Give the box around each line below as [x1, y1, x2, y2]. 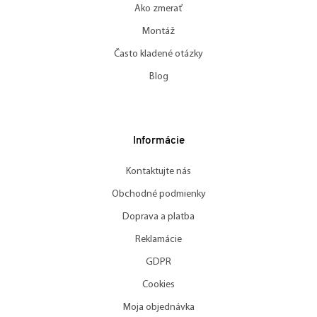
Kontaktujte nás [126, 166, 191, 177]
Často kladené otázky [114, 48, 203, 59]
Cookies [142, 279, 175, 290]
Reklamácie [135, 234, 182, 245]
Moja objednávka [122, 301, 195, 313]
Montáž [142, 25, 175, 37]
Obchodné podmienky [111, 188, 206, 200]
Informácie [132, 135, 185, 146]
